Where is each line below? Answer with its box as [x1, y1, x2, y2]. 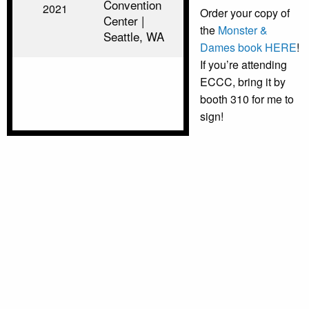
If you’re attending [200, 57, 287, 73]
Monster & [218, 22, 268, 39]
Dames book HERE [200, 39, 297, 56]
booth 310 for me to [200, 91, 294, 108]
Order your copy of [200, 5, 290, 21]
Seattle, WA [103, 28, 164, 46]
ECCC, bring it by [200, 74, 286, 90]
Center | [103, 12, 144, 30]
